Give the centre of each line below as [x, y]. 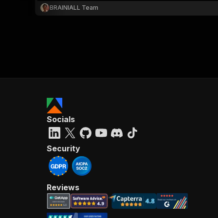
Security [64, 148]
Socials [61, 119]
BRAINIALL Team [74, 8]
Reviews [63, 187]
